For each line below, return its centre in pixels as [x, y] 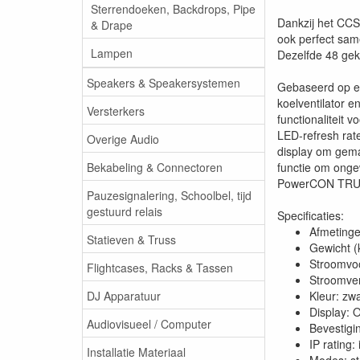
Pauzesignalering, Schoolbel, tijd [169, 195]
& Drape [112, 25]
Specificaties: [311, 215]
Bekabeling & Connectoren [155, 167]
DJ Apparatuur [124, 295]
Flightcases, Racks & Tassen [160, 267]
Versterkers [116, 110]
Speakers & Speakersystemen [164, 82]
